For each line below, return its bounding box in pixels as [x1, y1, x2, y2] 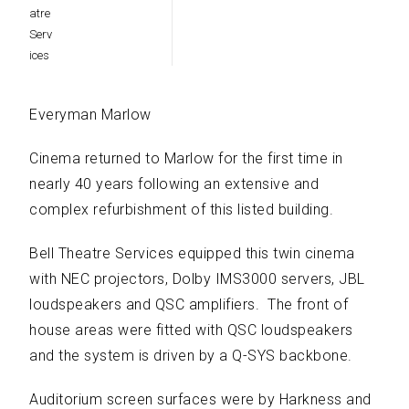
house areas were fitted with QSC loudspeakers [29, 321, 353, 339]
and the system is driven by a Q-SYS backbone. [29, 347, 357, 364]
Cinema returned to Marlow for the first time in [29, 150, 343, 167]
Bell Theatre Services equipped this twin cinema [29, 245, 355, 262]
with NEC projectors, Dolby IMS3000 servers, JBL [29, 270, 365, 288]
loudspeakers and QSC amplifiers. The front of [29, 296, 349, 313]
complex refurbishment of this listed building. [29, 201, 338, 218]
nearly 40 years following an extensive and [29, 175, 320, 193]
